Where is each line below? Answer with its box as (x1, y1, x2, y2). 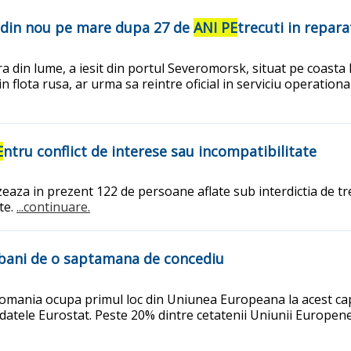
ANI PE (194, 17, 237, 37)
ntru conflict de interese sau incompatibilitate (3, 141, 317, 161)
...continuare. (16, 198, 90, 216)
